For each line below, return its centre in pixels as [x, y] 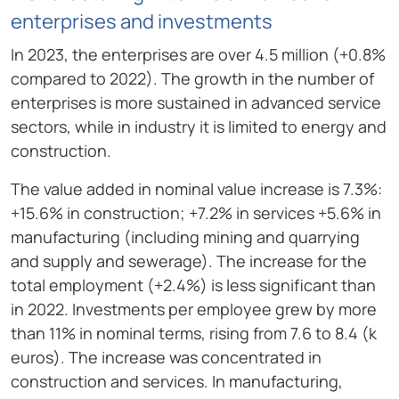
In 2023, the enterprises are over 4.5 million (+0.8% [198, 55]
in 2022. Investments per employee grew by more [194, 309]
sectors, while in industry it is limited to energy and [199, 127]
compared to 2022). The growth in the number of [192, 79]
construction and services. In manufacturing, [177, 382]
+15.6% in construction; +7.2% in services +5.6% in [196, 213]
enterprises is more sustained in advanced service [196, 103]
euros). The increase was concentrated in [166, 358]
